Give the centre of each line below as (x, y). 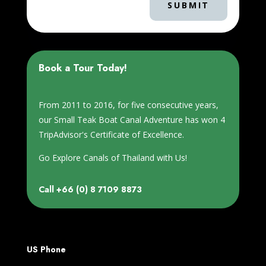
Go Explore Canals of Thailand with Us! (113, 157)
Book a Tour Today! (83, 68)
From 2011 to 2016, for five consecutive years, (128, 104)
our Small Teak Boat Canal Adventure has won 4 (132, 119)
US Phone (46, 249)
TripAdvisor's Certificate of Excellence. (111, 134)
